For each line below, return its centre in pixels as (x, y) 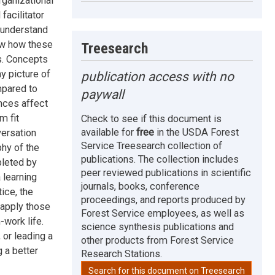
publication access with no (158, 77)
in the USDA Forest (197, 133)
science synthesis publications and (158, 227)
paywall (103, 95)
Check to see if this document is (152, 119)
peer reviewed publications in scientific (166, 173)
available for (109, 133)
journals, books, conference (141, 187)
